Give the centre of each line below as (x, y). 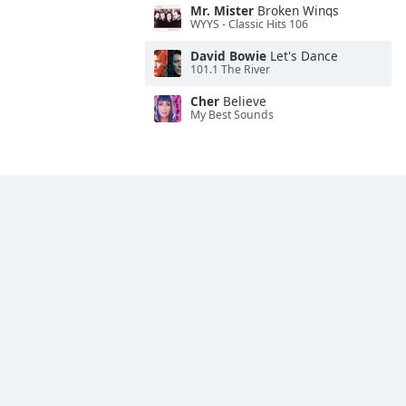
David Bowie (228, 56)
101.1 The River (230, 70)
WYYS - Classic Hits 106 (249, 24)
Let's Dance (302, 56)
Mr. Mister (222, 10)
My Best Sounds (232, 115)
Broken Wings (296, 10)
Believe (243, 101)
